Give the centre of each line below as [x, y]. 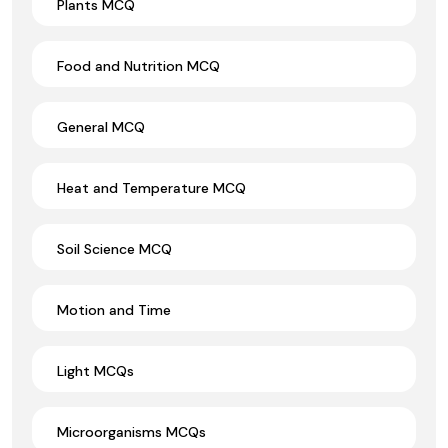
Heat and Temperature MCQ [151, 187]
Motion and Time [114, 309]
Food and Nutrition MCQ [138, 65]
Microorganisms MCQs [131, 431]
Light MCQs [95, 370]
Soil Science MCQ [114, 248]
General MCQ [101, 126]
